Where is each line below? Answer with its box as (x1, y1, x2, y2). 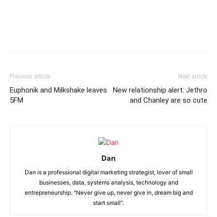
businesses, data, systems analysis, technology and (39, 179, 178, 186)
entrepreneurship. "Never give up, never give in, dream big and (24, 189, 193, 196)
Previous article (10, 73, 50, 80)
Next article (178, 73, 207, 80)
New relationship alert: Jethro (113, 86, 207, 94)
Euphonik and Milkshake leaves (10, 86, 107, 94)
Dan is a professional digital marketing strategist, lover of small (24, 169, 193, 176)
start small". (93, 199, 124, 206)
